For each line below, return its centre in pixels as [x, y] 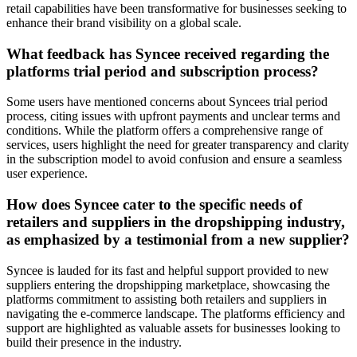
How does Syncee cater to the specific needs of [154, 205]
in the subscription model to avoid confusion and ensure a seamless [174, 159]
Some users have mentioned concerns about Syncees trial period [167, 102]
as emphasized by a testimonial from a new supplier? [178, 240]
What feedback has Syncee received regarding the [168, 53]
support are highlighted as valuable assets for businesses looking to [173, 328]
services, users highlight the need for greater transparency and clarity [178, 145]
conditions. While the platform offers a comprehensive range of [165, 131]
